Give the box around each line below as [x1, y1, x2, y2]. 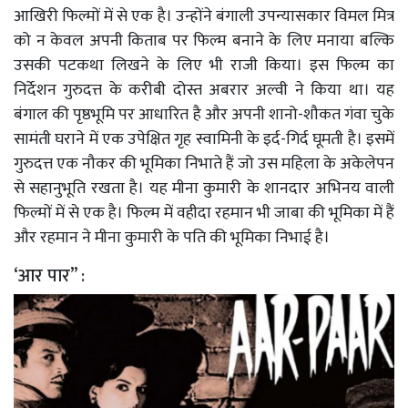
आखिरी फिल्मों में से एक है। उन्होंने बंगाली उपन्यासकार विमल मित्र [14, 3, 394, 30]
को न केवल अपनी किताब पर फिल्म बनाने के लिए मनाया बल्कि [14, 27, 394, 55]
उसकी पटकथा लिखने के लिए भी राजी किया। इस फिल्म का [14, 52, 394, 79]
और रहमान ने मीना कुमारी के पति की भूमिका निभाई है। [14, 224, 333, 251]
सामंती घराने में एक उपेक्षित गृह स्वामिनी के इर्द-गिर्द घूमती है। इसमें [14, 126, 394, 153]
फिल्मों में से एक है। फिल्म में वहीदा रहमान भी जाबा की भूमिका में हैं [14, 199, 394, 227]
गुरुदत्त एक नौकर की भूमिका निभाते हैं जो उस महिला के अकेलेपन [14, 150, 394, 178]
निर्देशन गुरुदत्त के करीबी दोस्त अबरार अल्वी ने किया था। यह [14, 76, 394, 104]
